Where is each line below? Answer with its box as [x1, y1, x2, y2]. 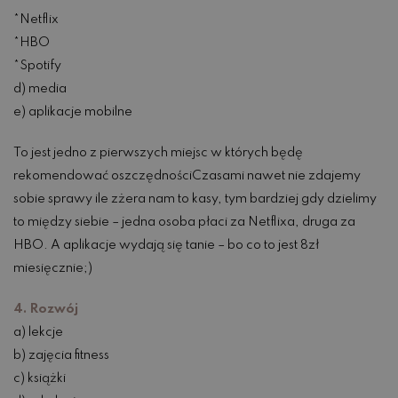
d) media [13, 83, 67, 96]
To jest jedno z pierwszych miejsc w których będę [13, 147, 303, 160]
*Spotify [13, 60, 61, 73]
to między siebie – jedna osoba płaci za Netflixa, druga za [13, 216, 355, 229]
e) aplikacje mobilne [13, 106, 132, 119]
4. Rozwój [13, 303, 78, 316]
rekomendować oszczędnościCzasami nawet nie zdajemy [13, 170, 361, 183]
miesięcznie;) [13, 262, 92, 275]
